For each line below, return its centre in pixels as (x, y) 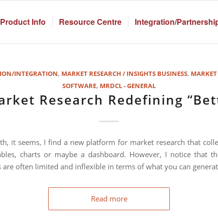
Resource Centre (90, 22)
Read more (109, 198)
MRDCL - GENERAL (128, 86)
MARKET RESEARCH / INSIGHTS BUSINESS (124, 73)
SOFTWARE (79, 86)
